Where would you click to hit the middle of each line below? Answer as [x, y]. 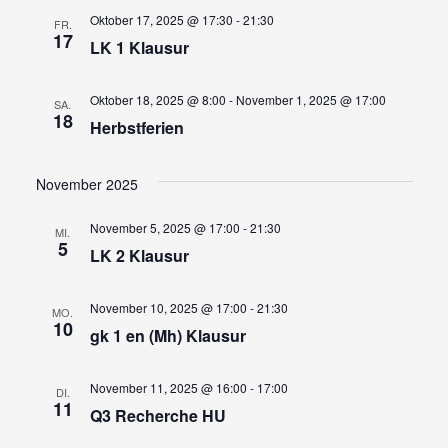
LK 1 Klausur [139, 47]
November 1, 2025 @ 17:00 [310, 99]
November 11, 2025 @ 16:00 [168, 387]
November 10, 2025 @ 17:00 [168, 307]
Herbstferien [136, 127]
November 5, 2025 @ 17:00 [164, 227]
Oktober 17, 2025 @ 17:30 [161, 19]
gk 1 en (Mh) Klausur [167, 335]
